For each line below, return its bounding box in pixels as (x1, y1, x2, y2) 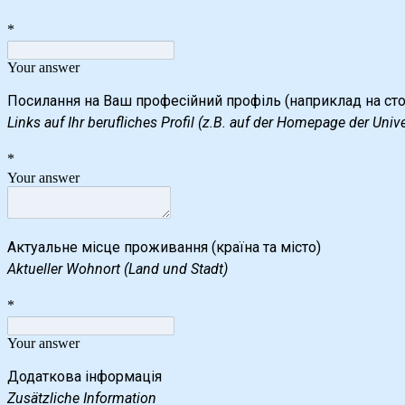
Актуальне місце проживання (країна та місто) (7, 238, 321, 256)
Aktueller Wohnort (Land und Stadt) (7, 259, 228, 278)
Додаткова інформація (7, 367, 162, 385)
